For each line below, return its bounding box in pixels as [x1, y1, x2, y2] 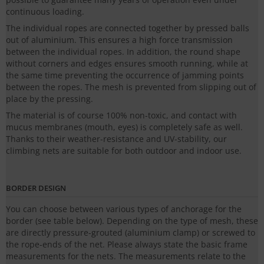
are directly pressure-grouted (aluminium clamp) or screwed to [6, 227, 255, 239]
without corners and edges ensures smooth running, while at [6, 58, 248, 70]
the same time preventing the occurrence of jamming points [6, 70, 244, 81]
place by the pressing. [6, 93, 93, 105]
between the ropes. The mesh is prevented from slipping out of [6, 81, 256, 93]
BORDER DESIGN [6, 183, 66, 194]
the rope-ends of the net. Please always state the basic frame [6, 239, 247, 250]
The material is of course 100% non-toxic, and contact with [6, 110, 237, 121]
